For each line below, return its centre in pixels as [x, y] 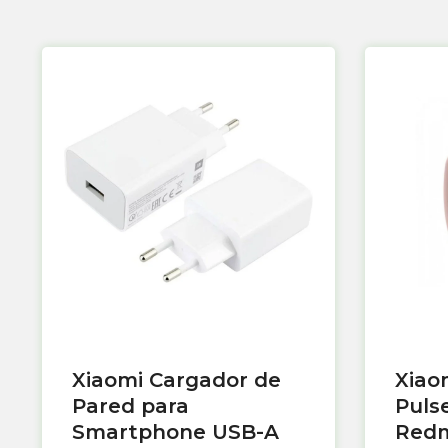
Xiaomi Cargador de [176, 380]
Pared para [130, 406]
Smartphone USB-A [175, 432]
